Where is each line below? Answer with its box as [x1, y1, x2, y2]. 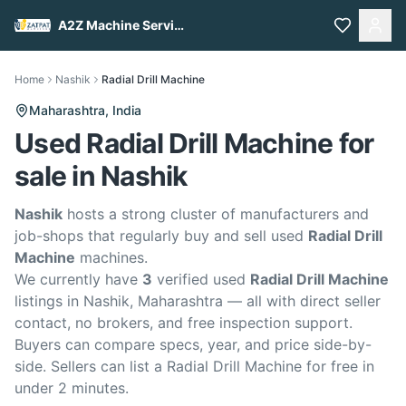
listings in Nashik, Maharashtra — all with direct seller [14, 292, 381, 310]
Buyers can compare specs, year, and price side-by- [14, 335, 372, 353]
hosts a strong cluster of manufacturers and [63, 205, 369, 223]
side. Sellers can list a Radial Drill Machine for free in [14, 357, 374, 375]
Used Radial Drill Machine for [14, 127, 374, 159]
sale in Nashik [14, 159, 188, 192]
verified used [152, 270, 250, 288]
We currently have [14, 270, 142, 288]
